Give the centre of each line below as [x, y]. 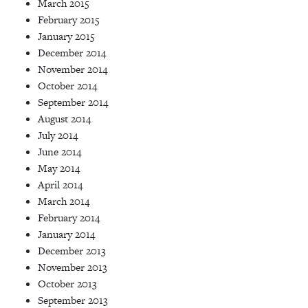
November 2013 [73, 267]
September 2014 [73, 102]
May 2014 [59, 168]
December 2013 [72, 250]
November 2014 [73, 69]
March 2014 [64, 201]
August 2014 [64, 118]
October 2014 [67, 85]
